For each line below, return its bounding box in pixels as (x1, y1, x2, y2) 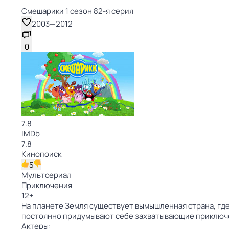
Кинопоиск (21, 149, 61, 159)
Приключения (21, 180, 72, 191)
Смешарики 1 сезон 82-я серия (21, 6, 133, 16)
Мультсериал (21, 170, 72, 180)
